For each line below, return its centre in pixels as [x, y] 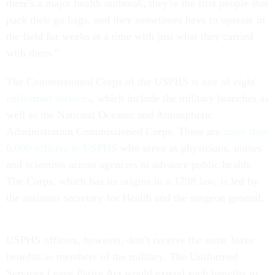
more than [246, 131]
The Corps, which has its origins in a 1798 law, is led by [132, 181]
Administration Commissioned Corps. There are [115, 131]
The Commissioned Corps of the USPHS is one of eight [131, 81]
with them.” [34, 52]
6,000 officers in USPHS [62, 148]
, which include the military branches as [180, 98]
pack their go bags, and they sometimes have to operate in [136, 19]
